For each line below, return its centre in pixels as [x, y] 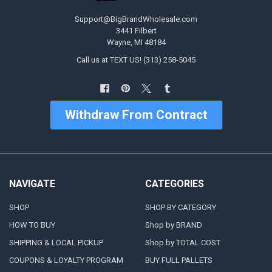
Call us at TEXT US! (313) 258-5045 [136, 60]
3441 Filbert [136, 31]
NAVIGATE [32, 183]
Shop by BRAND [173, 225]
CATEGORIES [174, 183]
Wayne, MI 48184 [136, 42]
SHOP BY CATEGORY [180, 208]
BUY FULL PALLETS [178, 260]
